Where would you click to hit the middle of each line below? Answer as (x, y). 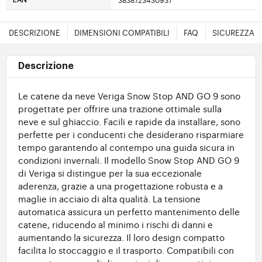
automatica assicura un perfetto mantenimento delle (129, 212)
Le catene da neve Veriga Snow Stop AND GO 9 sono (129, 96)
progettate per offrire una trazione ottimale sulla (120, 109)
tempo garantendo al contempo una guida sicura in (126, 147)
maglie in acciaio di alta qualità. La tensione (109, 199)
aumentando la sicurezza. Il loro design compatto (121, 237)
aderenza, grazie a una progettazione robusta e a (120, 186)
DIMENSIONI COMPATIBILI (122, 33)
